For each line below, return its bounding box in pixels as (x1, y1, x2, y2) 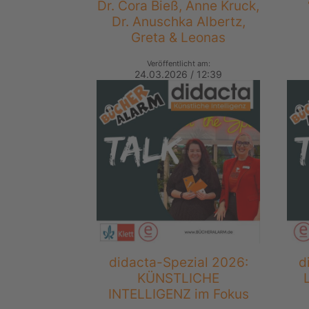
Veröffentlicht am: (146, 59, 210, 69)
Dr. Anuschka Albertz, (111, 13, 246, 30)
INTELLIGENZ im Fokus (108, 286, 249, 303)
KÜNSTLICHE (137, 270, 220, 287)
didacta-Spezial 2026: (108, 254, 248, 271)
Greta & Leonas (131, 29, 226, 46)
